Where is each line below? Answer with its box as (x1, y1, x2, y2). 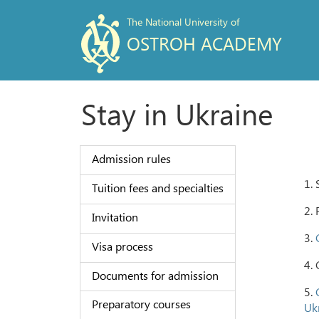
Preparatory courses (91, 296, 191, 312)
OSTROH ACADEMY (126, 31, 282, 56)
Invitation (91, 209, 138, 224)
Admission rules (91, 151, 171, 167)
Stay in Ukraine (81, 94, 273, 133)
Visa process (91, 238, 153, 253)
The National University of (126, 15, 239, 28)
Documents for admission (91, 267, 219, 283)
